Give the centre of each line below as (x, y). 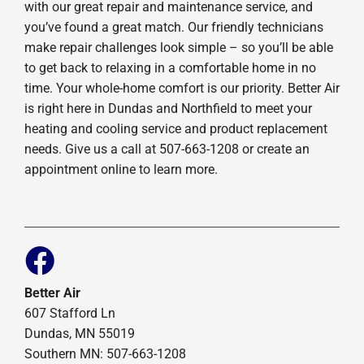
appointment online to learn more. (121, 169)
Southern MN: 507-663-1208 (105, 353)
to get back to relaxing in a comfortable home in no (170, 67)
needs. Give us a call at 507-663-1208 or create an (167, 149)
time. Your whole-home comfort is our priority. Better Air (182, 88)
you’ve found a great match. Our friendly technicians (173, 27)
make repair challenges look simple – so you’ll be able (178, 47)
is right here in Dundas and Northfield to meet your (168, 108)
